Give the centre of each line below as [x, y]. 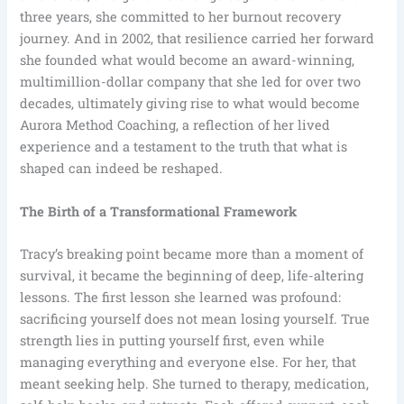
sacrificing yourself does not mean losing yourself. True [195, 318]
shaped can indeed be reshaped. [122, 169]
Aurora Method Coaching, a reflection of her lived [175, 125]
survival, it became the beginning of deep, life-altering [192, 275]
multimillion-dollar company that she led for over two [191, 82]
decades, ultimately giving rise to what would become [190, 104]
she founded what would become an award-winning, [188, 60]
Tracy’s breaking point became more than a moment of [192, 253]
